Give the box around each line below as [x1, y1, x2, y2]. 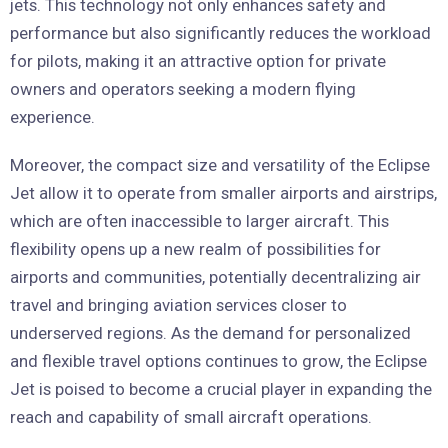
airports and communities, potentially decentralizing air [10, 267, 421, 287]
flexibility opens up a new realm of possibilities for [10, 239, 381, 259]
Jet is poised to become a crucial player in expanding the [10, 379, 432, 399]
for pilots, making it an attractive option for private [10, 51, 386, 71]
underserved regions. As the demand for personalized [10, 323, 411, 343]
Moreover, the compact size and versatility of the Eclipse [10, 155, 430, 175]
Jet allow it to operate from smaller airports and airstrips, [10, 183, 437, 203]
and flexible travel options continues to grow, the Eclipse [10, 351, 427, 371]
